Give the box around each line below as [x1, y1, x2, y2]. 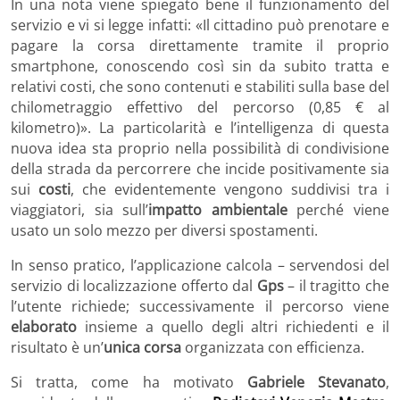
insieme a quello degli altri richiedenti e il [77, 317, 389, 337]
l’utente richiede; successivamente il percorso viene [11, 296, 389, 317]
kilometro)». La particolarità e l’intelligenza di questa [11, 118, 389, 138]
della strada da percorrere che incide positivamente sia [11, 159, 389, 179]
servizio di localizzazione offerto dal [11, 276, 257, 296]
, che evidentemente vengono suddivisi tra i [71, 179, 389, 200]
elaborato [11, 317, 77, 337]
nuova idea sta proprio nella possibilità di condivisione [11, 138, 389, 159]
